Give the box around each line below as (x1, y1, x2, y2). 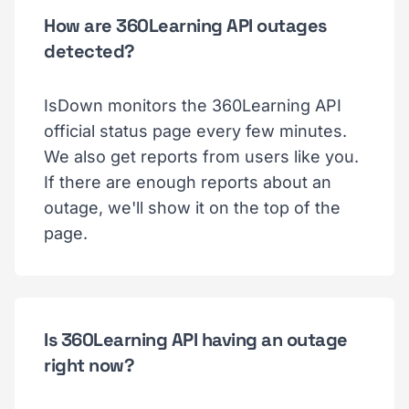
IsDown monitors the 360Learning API (44, 96, 341, 115)
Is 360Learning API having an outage (44, 328, 348, 351)
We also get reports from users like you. (44, 147, 359, 166)
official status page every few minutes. (44, 121, 347, 141)
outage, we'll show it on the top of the (44, 198, 341, 217)
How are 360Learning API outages (44, 14, 327, 37)
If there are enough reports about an (44, 173, 331, 192)
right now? (44, 353, 134, 377)
